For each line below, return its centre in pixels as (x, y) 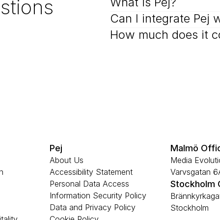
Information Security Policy (98, 195)
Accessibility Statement (91, 172)
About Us (66, 160)
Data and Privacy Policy (92, 207)
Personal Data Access (89, 184)
